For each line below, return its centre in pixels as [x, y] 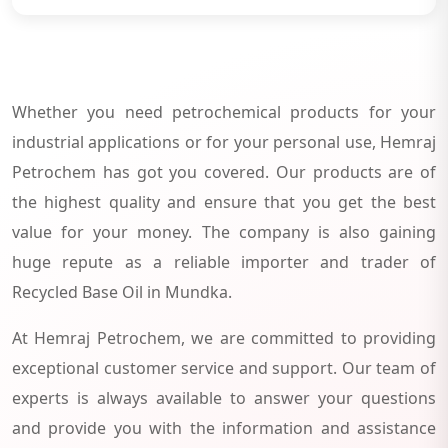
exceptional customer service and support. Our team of [224, 367]
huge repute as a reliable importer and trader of [224, 261]
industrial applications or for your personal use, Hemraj [224, 141]
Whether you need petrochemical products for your [224, 111]
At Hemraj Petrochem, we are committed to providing [224, 337]
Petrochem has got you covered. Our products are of [224, 171]
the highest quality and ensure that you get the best [224, 201]
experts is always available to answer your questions [224, 397]
